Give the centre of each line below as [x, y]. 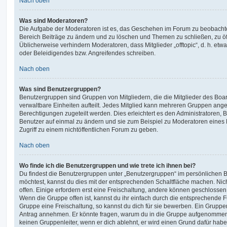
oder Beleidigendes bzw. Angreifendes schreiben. [87, 53]
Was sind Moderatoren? [53, 21]
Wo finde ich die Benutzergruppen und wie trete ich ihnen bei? [107, 165]
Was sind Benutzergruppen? [60, 89]
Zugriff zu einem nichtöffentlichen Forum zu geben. [89, 129]
